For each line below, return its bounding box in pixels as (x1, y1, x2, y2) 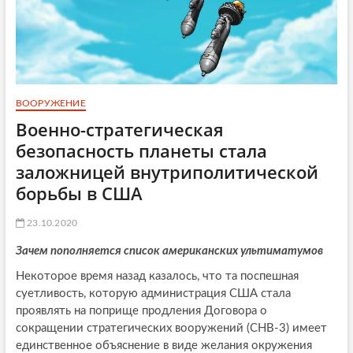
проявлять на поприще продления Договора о (15, 305, 267, 318)
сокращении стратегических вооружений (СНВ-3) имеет (15, 322, 327, 335)
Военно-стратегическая (15, 117, 224, 142)
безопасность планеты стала (15, 139, 267, 163)
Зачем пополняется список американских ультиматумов (15, 245, 323, 258)
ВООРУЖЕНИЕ (15, 98, 86, 109)
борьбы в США (15, 181, 143, 206)
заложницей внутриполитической (15, 160, 318, 184)
